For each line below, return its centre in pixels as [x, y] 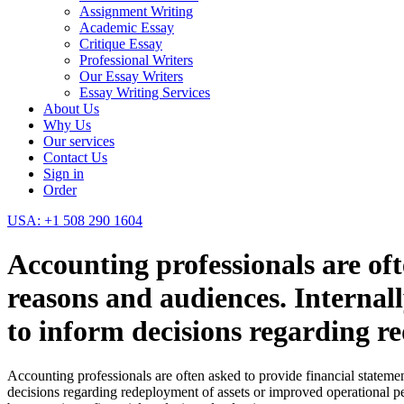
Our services [79, 141]
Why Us [67, 125]
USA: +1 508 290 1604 [75, 220]
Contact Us [75, 157]
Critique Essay [121, 44]
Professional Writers [136, 60]
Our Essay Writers [131, 76]
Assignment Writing [136, 11]
